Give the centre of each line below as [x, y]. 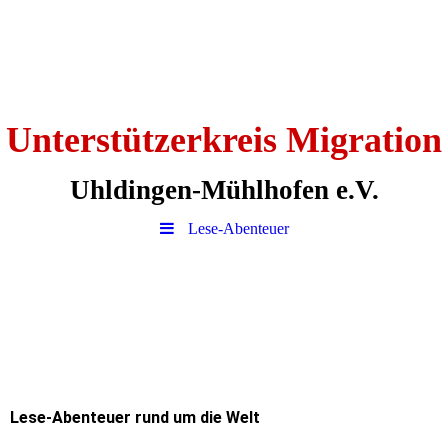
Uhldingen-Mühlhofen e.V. [224, 190]
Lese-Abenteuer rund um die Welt [135, 417]
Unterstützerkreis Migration [224, 140]
